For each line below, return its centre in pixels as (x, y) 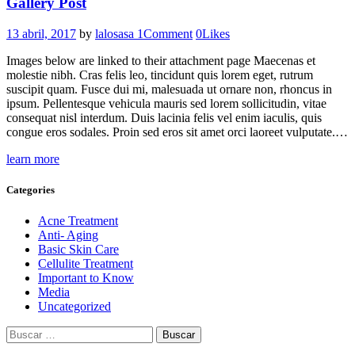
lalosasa (116, 33)
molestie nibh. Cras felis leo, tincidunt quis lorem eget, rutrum (160, 74)
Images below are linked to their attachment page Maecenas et (161, 60)
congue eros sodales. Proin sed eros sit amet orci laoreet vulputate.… (177, 132)
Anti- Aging (68, 235)
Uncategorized (74, 307)
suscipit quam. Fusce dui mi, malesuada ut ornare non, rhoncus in (169, 89)
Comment (168, 33)
